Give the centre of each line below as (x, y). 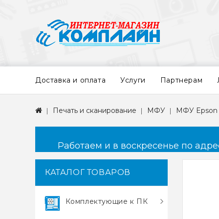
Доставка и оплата (71, 80)
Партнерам (181, 80)
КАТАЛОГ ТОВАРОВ (88, 172)
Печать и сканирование (95, 110)
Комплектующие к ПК (107, 201)
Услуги (133, 80)
